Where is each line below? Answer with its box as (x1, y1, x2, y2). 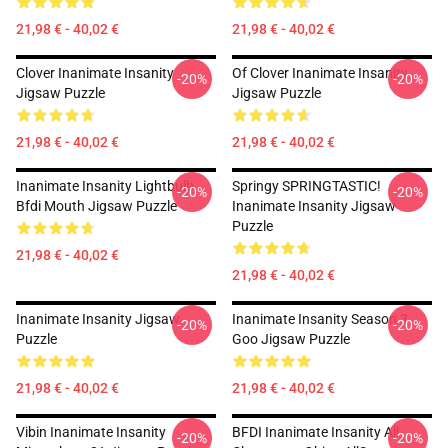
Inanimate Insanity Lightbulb (16, 178, 194, 194)
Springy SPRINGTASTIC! (232, 178, 381, 194)
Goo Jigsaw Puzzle (232, 331, 350, 347)
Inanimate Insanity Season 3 (232, 311, 408, 327)
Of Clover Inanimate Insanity (232, 65, 408, 81)
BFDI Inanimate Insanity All (232, 424, 399, 440)
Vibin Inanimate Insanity (16, 424, 166, 440)
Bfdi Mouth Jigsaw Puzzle (16, 198, 177, 214)
